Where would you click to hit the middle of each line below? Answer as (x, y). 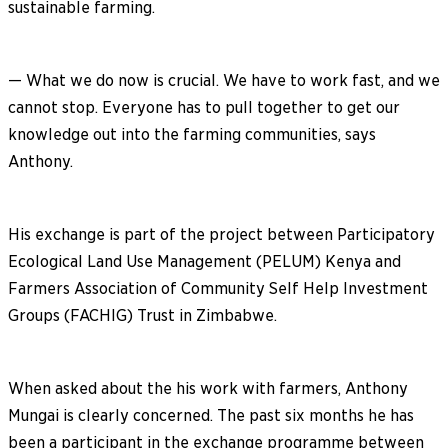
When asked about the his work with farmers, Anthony (208, 388)
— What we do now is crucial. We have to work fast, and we (224, 80)
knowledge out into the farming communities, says (192, 134)
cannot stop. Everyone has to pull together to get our (204, 107)
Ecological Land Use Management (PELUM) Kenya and (204, 261)
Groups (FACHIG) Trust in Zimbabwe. (142, 315)
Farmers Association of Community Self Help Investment (218, 288)
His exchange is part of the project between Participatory (221, 234)
